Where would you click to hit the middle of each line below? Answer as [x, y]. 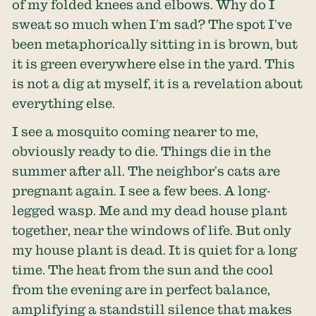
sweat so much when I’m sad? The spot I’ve [152, 24]
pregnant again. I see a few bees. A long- [142, 191]
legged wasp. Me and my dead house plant [150, 211]
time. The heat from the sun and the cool [143, 270]
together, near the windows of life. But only [152, 230]
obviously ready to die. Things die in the [142, 151]
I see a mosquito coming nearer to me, [135, 132]
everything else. [64, 103]
